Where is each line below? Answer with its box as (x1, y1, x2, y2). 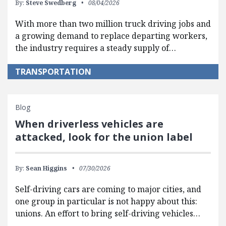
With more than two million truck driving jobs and (15, 18, 211, 29)
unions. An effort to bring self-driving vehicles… (15, 207, 200, 219)
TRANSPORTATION (15, 66, 91, 77)
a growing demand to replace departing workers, (15, 30, 207, 41)
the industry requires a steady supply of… (15, 42, 176, 53)
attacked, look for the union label (15, 130, 193, 144)
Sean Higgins (26, 163, 67, 173)
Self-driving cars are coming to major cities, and (15, 183, 201, 195)
